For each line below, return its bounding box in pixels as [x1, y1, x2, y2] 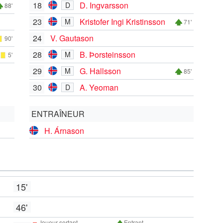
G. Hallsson [80, 65, 121, 77]
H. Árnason [44, 124, 84, 136]
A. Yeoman [80, 81, 118, 93]
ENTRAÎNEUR [31, 108, 85, 119]
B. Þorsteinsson [80, 48, 135, 60]
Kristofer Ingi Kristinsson [80, 15, 165, 27]
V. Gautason [50, 32, 94, 44]
